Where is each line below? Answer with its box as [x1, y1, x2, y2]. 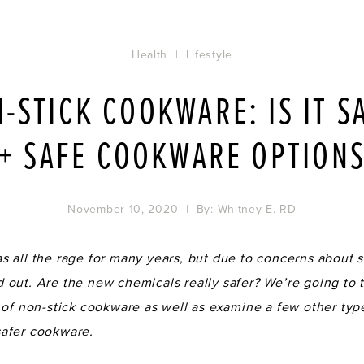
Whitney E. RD [217, 201, 297, 216]
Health [131, 47, 168, 62]
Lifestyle [185, 47, 232, 62]
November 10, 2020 [67, 201, 179, 216]
